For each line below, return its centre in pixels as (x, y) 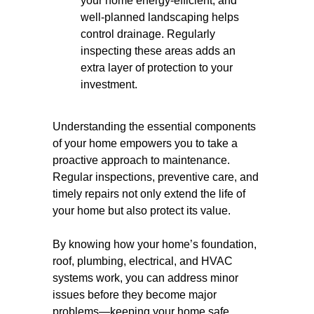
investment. (109, 84)
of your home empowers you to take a (145, 143)
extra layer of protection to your (157, 68)
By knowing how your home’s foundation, (155, 244)
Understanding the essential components (154, 127)
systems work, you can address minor (145, 278)
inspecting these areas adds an (158, 51)
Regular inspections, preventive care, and (156, 177)
